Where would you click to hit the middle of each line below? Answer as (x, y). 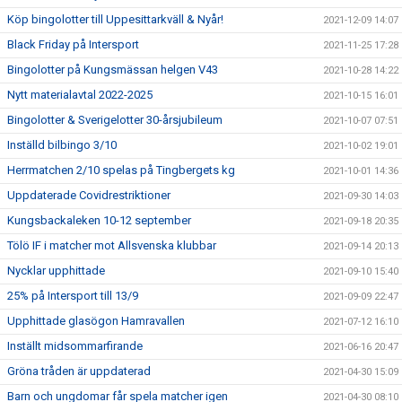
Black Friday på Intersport (73, 44)
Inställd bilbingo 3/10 (62, 145)
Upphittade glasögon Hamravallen (96, 321)
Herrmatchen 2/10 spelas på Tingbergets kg (121, 170)
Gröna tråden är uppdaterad (79, 371)
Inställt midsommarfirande (75, 346)
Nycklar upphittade (56, 271)
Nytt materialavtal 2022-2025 (80, 95)
